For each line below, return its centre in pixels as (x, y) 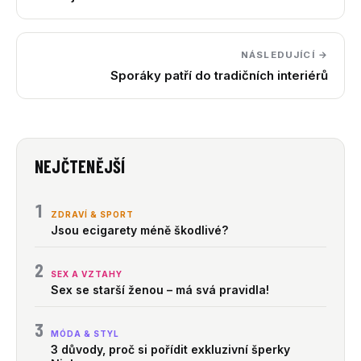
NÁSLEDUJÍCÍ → (284, 55)
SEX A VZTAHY (87, 274)
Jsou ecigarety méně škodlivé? (139, 230)
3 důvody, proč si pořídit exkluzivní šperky (170, 350)
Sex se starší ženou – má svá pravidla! (160, 290)
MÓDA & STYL (85, 334)
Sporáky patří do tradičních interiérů (219, 76)
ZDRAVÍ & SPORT (92, 215)
